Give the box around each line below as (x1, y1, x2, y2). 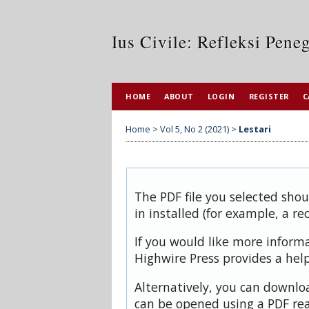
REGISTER (248, 91, 289, 101)
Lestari (239, 123, 271, 135)
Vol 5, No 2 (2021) (160, 123, 229, 135)
